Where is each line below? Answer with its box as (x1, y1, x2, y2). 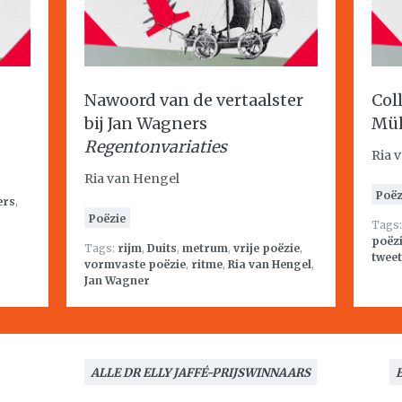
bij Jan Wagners (84, 113, 207, 134)
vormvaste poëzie (84, 258, 186, 271)
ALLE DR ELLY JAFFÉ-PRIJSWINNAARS (91, 365, 310, 380)
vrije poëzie (233, 241, 300, 255)
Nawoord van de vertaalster (84, 90, 303, 110)
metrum (182, 241, 228, 255)
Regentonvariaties (84, 136, 227, 157)
